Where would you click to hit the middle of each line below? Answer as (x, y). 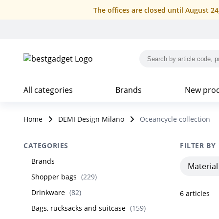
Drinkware (48, 192)
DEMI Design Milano (91, 119)
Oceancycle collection (175, 119)
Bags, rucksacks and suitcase (78, 208)
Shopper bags (54, 177)
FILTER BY (198, 145)
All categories (48, 90)
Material (203, 166)
